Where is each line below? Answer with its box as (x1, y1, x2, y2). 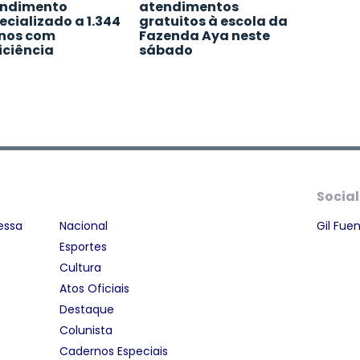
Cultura (59, 260, 101, 276)
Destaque (59, 301, 114, 318)
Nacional (59, 218, 108, 235)
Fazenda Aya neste (139, 27, 271, 46)
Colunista (59, 322, 112, 339)
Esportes (59, 239, 107, 256)
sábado (139, 41, 194, 60)
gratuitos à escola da (139, 12, 288, 31)
